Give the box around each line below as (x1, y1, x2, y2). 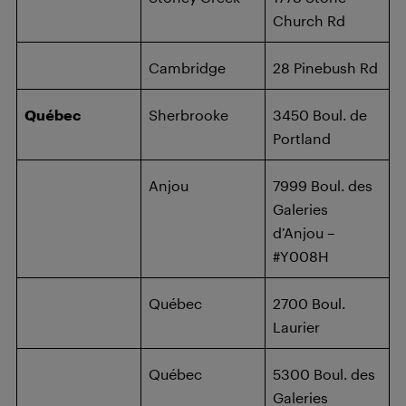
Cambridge (149, 59, 226, 76)
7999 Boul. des (273, 177, 372, 194)
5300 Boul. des (273, 365, 375, 382)
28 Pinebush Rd (273, 59, 378, 76)
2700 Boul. (273, 295, 345, 312)
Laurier (273, 318, 320, 335)
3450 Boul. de (273, 106, 367, 123)
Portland (273, 130, 331, 147)
